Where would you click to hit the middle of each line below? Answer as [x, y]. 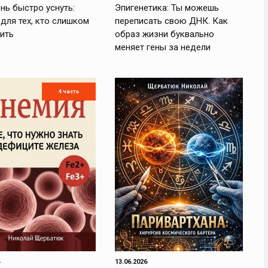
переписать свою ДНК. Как [171, 21]
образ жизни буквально [164, 34]
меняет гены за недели [162, 47]
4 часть [68, 92]
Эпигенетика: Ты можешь [167, 8]
